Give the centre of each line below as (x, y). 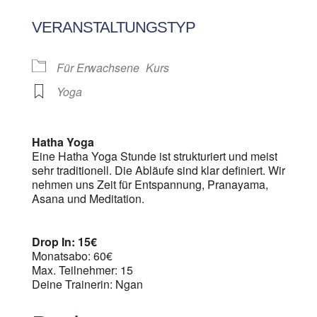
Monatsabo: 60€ (72, 256)
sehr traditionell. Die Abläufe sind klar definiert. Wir (158, 170)
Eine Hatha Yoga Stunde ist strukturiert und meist (154, 156)
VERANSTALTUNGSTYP (113, 27)
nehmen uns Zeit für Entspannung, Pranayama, (150, 184)
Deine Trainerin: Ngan (87, 284)
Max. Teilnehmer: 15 (82, 270)
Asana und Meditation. (88, 198)
